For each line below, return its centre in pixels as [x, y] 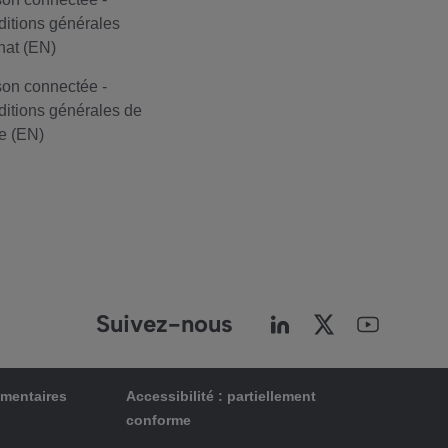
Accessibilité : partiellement [221, 396]
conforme [159, 420]
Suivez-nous [164, 323]
